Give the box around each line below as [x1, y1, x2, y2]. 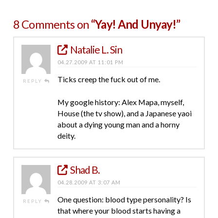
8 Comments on [13, 17, 91, 31]
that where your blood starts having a [57, 205, 181, 215]
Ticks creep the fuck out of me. [57, 74, 160, 84]
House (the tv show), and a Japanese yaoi [57, 108, 192, 118]
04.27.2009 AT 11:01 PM [57, 58, 124, 65]
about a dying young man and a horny [57, 119, 180, 129]
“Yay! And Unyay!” [91, 17, 180, 31]
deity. [57, 130, 75, 140]
